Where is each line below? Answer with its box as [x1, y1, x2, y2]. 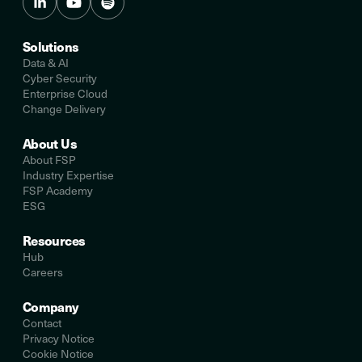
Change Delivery [23, 101, 106, 116]
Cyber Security [23, 70, 97, 86]
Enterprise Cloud [23, 86, 107, 101]
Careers [23, 264, 63, 280]
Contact [23, 315, 61, 330]
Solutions [23, 37, 79, 56]
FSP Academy [23, 183, 93, 198]
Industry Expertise [23, 167, 114, 183]
